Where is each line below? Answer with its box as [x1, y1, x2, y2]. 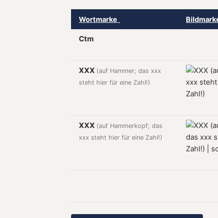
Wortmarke [79, 15, 120, 23]
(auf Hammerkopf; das [96, 122, 163, 129]
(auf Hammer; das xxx [96, 67, 161, 74]
